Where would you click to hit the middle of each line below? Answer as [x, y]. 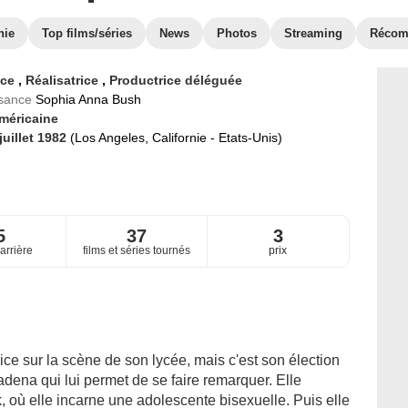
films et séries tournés [136, 251]
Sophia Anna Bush [88, 99]
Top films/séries [87, 33]
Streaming [313, 33]
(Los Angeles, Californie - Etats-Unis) [176, 138]
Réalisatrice [63, 80]
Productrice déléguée [175, 80]
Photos [237, 33]
